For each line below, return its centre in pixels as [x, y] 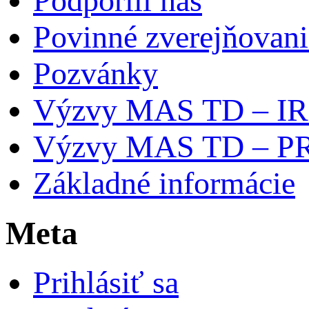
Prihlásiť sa [106, 283]
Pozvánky [96, 73]
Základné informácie [164, 183]
